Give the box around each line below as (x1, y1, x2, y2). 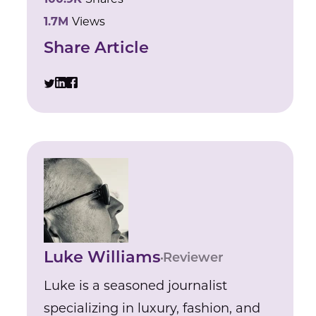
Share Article (44, 41, 150, 57)
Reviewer (163, 252, 224, 265)
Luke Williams (44, 250, 162, 267)
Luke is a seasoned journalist (44, 278, 228, 293)
